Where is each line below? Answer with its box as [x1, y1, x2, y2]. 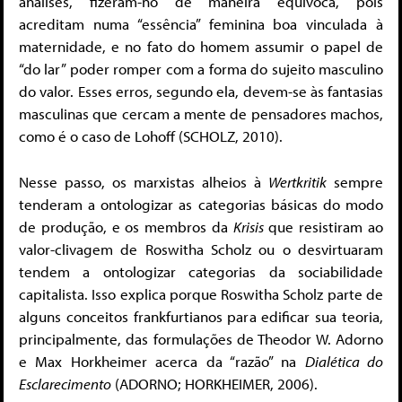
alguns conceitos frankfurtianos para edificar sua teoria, [19, 306, 383, 326]
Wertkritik [268, 171, 327, 191]
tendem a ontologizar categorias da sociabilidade [19, 261, 383, 281]
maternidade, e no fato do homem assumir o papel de [19, 37, 383, 57]
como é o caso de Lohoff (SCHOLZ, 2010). [19, 127, 283, 146]
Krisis [232, 216, 264, 236]
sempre [327, 171, 383, 191]
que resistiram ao [263, 216, 384, 236]
